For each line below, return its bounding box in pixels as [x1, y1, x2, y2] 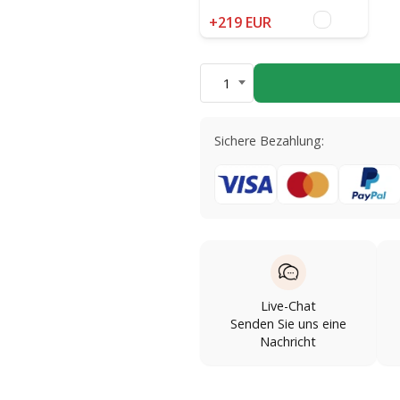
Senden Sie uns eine [229, 314, 346, 332]
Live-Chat [260, 296, 316, 314]
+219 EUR [209, 12, 271, 32]
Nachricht [260, 332, 317, 350]
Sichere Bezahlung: [214, 131, 324, 149]
